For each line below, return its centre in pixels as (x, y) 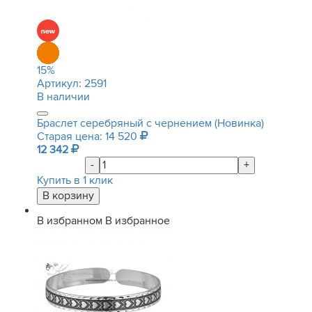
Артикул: (61, 84)
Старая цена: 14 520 (88, 136)
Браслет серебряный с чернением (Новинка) (150, 123)
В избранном (70, 221)
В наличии (63, 97)
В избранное (138, 221)
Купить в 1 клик (75, 180)
